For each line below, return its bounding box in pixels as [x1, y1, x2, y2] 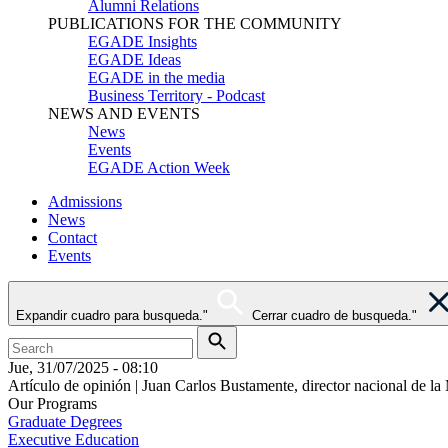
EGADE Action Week [88, 159, 230, 176]
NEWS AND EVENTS [48, 105, 200, 122]
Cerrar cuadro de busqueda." [252, 308, 417, 323]
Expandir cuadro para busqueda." [16, 308, 208, 323]
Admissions [48, 193, 122, 210]
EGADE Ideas [88, 51, 181, 68]
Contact [48, 229, 97, 246]
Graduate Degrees [8, 413, 122, 430]
